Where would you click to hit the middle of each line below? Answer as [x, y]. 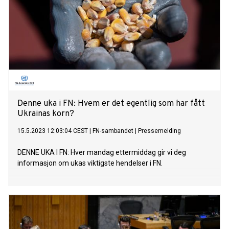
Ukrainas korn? [46, 114]
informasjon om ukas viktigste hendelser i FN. [90, 163]
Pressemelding [159, 131]
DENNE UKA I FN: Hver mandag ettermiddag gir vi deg [102, 153]
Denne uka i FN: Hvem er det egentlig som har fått [111, 104]
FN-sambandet [113, 131]
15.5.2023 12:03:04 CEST [53, 131]
